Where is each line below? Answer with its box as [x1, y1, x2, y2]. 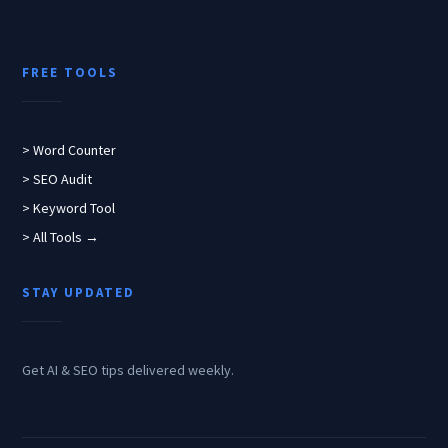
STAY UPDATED [22, 283, 136, 301]
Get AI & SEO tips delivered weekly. [22, 360, 235, 379]
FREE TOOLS [22, 63, 119, 81]
